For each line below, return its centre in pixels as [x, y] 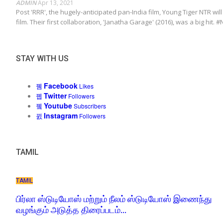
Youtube [58, 106]
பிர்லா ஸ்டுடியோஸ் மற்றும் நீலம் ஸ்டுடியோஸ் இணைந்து [114, 199]
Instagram [61, 116]
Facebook [61, 86]
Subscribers [90, 106]
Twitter [55, 96]
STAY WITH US [42, 59]
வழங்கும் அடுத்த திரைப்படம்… [71, 210]
